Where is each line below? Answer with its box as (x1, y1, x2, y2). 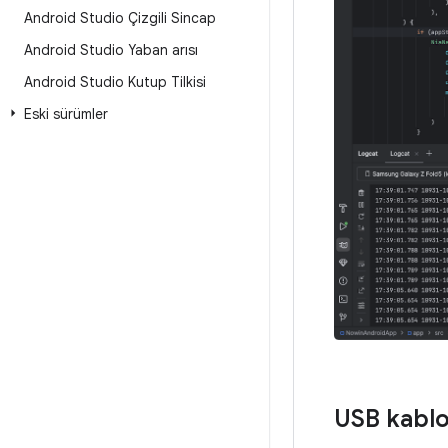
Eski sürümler (24, 105, 108, 123)
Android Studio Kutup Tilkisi (24, 73, 206, 91)
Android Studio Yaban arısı (24, 41, 198, 59)
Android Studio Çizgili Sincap (24, 9, 216, 27)
